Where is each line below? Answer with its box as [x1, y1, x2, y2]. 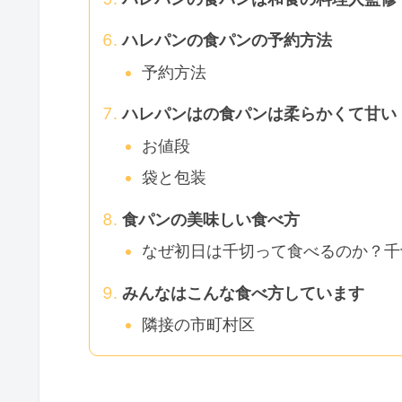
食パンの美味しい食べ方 [122, 209, 300, 229]
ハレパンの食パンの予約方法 [122, 31, 332, 50]
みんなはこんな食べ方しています [122, 283, 364, 302]
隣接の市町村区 [141, 315, 255, 335]
